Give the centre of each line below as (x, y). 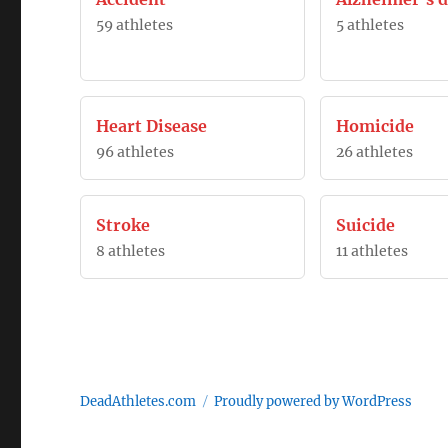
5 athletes (369, 25)
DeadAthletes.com (138, 401)
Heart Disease (152, 126)
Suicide (365, 225)
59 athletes (135, 25)
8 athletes (131, 251)
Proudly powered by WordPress (313, 401)
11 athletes (371, 251)
